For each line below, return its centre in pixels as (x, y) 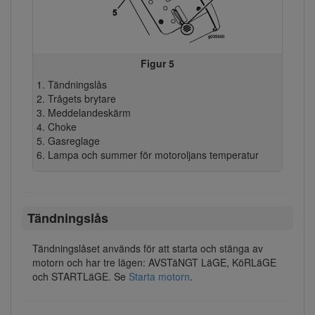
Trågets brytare (82, 98)
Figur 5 (157, 63)
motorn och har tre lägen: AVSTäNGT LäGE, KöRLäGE (154, 262)
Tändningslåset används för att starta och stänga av (148, 248)
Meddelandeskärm (89, 112)
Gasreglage (73, 140)
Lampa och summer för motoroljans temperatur (153, 154)
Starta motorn (159, 276)
